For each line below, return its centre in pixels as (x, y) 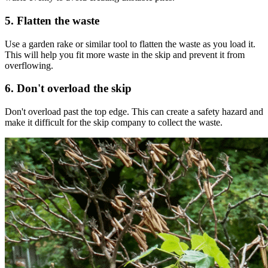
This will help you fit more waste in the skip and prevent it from (125, 54)
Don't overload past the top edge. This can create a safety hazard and (134, 112)
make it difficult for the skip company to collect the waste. (114, 123)
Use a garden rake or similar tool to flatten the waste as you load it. (130, 44)
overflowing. (29, 65)
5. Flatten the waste (52, 20)
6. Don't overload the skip (68, 89)
